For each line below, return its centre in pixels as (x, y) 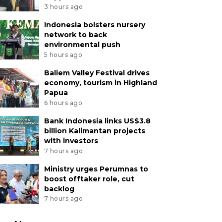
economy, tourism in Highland (100, 83)
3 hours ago (63, 7)
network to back (75, 35)
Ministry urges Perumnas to (96, 169)
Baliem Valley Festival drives (97, 73)
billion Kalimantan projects (94, 131)
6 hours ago (63, 103)
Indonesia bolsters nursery (94, 25)
